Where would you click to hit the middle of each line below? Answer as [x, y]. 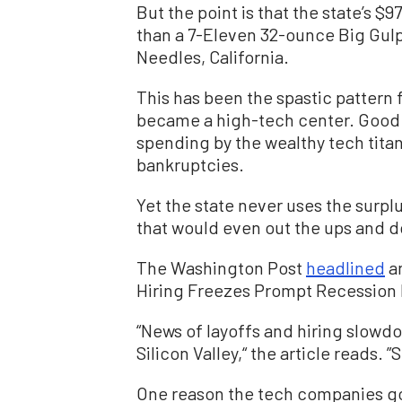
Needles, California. [213, 57]
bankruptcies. [190, 165]
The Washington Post [221, 268]
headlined [345, 268]
